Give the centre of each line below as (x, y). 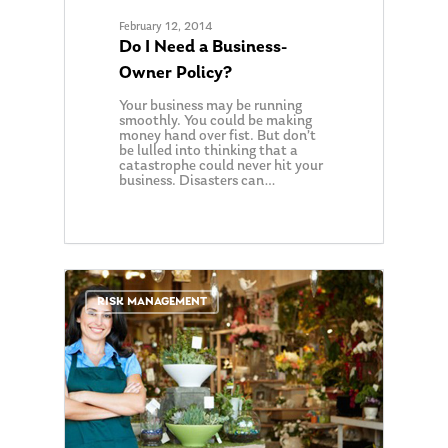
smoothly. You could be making (216, 121)
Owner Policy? (176, 73)
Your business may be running (211, 106)
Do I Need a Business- (203, 47)
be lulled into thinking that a (209, 151)
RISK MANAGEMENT (152, 301)
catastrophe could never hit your (221, 166)
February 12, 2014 (166, 26)
